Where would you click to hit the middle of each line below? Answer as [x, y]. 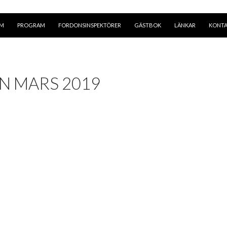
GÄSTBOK [148, 25]
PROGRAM [31, 25]
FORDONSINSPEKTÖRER [90, 25]
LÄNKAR [185, 25]
